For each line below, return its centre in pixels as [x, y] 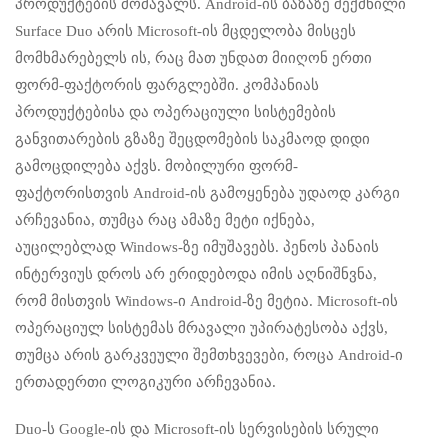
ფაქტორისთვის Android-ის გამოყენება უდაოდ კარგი [207, 193]
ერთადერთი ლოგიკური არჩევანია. [145, 382]
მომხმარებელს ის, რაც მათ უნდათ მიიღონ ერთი [193, 58]
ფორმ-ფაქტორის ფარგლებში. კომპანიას [167, 85]
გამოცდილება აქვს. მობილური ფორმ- [156, 166]
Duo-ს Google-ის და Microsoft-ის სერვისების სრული [197, 429]
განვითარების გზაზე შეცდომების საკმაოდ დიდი [192, 139]
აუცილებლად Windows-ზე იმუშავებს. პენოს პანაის [197, 247]
